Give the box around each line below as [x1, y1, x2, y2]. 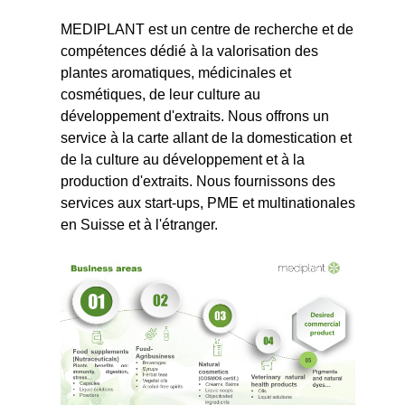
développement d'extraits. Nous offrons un [60, 108, 329, 124]
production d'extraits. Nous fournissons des [60, 173, 335, 189]
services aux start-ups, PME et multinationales [60, 194, 355, 211]
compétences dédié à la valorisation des [60, 42, 318, 59]
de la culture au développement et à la [60, 151, 305, 167]
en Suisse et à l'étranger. [60, 216, 218, 232]
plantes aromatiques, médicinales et [60, 64, 291, 80]
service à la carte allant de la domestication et [60, 129, 352, 146]
